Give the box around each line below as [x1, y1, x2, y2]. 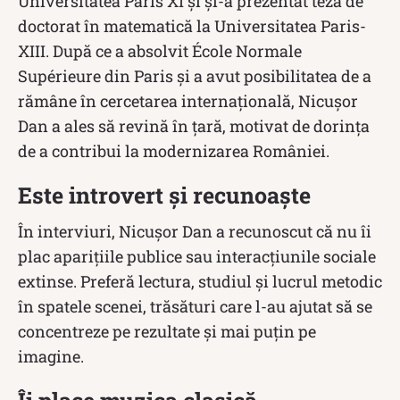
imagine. [18, 345, 84, 367]
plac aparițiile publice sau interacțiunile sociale [18, 245, 376, 267]
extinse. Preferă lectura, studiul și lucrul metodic [18, 270, 382, 292]
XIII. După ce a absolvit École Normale [18, 39, 302, 62]
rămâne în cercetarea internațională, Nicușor [18, 89, 358, 112]
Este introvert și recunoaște [18, 179, 311, 210]
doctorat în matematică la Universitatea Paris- [18, 14, 366, 37]
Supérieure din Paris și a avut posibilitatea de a [18, 64, 371, 87]
